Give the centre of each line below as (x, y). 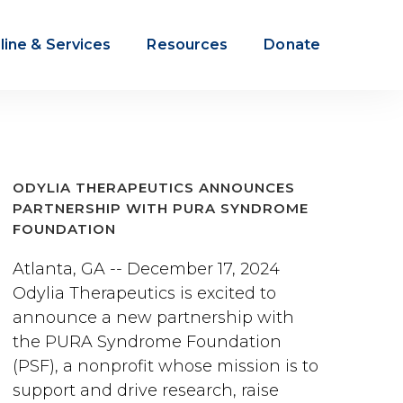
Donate (292, 45)
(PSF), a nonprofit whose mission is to (166, 366)
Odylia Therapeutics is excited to (144, 293)
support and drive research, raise (146, 390)
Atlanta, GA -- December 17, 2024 (146, 269)
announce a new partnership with (153, 318)
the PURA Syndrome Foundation (147, 342)
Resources (188, 45)
